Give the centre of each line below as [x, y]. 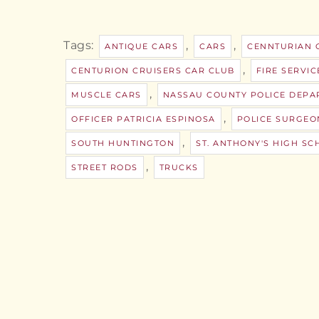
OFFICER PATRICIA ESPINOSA [143, 119]
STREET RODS [105, 168]
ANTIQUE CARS [141, 47]
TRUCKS [179, 168]
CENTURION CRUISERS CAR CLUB [153, 71]
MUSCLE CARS [106, 95]
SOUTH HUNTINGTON [123, 143]
